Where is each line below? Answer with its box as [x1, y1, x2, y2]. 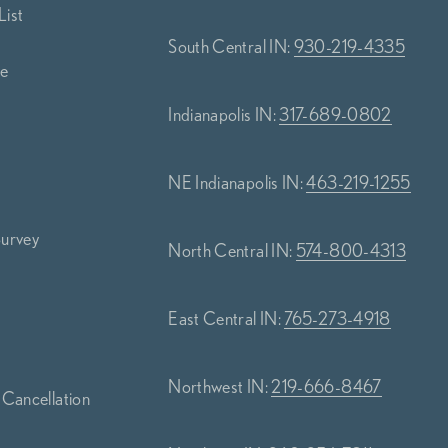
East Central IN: [168, 308, 285, 328]
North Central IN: [168, 240, 296, 260]
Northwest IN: [168, 376, 272, 396]
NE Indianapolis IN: [168, 172, 307, 192]
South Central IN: [168, 36, 294, 56]
